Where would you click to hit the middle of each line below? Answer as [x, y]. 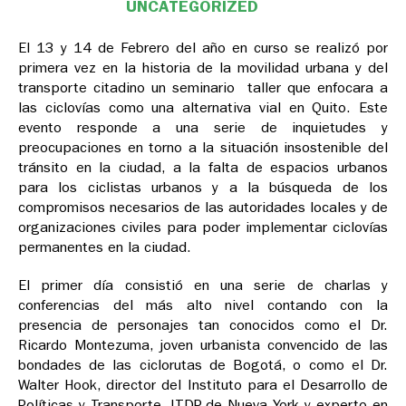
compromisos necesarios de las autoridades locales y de [203, 208]
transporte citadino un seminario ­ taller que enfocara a [203, 88]
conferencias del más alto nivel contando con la [203, 305]
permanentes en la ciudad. [105, 247]
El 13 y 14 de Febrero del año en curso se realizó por [203, 48]
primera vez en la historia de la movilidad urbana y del [203, 68]
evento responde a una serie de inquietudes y [203, 128]
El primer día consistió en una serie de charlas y [203, 285]
